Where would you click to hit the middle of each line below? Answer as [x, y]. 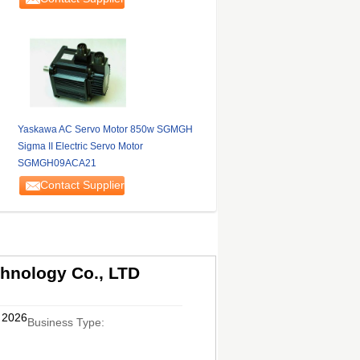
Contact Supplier [82, 185]
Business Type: [65, 322]
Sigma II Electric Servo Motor [80, 146]
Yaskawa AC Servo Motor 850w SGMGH [105, 129]
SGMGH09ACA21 [57, 163]
